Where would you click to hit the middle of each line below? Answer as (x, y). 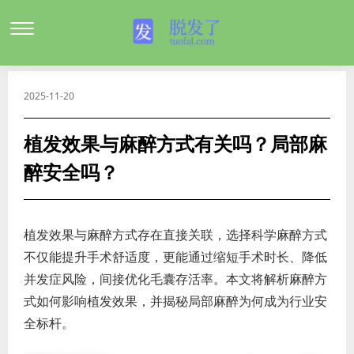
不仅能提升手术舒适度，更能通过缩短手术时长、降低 (175, 257)
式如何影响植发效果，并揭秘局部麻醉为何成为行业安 (175, 301)
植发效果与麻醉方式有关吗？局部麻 (175, 145)
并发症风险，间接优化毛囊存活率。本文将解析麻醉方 (175, 279)
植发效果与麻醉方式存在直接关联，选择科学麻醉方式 (175, 235)
